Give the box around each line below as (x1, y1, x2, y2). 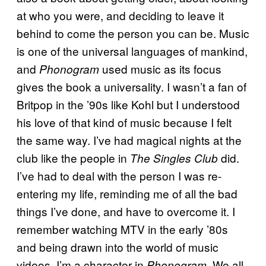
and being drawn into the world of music (17, 239, 218, 255)
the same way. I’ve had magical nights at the (17, 132, 242, 148)
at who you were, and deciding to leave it (17, 7, 224, 24)
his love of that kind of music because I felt (17, 114, 232, 131)
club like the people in (17, 150, 130, 166)
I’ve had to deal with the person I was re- (17, 167, 221, 184)
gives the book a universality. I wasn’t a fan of (17, 78, 246, 95)
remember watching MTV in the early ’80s (17, 221, 228, 237)
